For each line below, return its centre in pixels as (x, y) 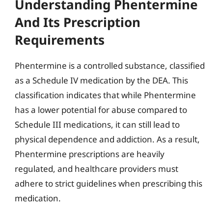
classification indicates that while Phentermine (105, 95)
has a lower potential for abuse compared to (101, 110)
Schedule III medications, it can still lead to (97, 124)
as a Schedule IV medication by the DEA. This (101, 80)
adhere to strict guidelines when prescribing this (109, 183)
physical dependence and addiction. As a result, (107, 139)
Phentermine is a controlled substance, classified (110, 66)
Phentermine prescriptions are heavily (90, 154)
